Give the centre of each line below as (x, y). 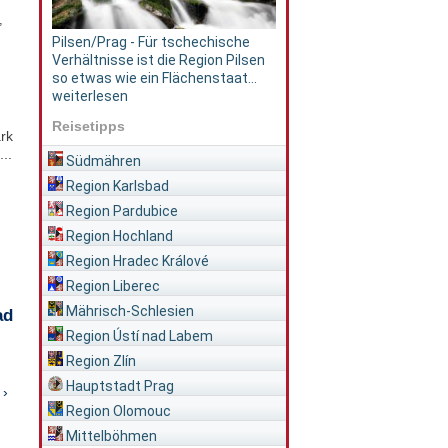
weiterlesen (89, 96)
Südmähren (101, 160)
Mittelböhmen (109, 435)
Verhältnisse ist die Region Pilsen (158, 60)
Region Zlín (99, 360)
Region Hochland (117, 235)
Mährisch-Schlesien (128, 310)
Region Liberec (111, 285)
